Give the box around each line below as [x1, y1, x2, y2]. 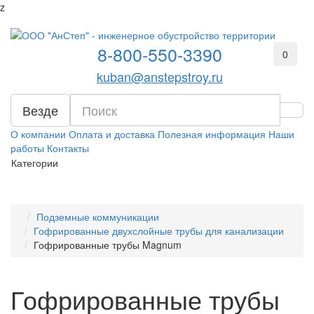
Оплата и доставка [69, 127, 155, 141]
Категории [11, 156, 58, 170]
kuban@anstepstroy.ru [97, 67, 223, 86]
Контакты [47, 141, 89, 155]
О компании [11, 127, 66, 141]
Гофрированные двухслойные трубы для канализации [34, 224, 284, 238]
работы [11, 141, 44, 155]
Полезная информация [158, 127, 266, 141]
